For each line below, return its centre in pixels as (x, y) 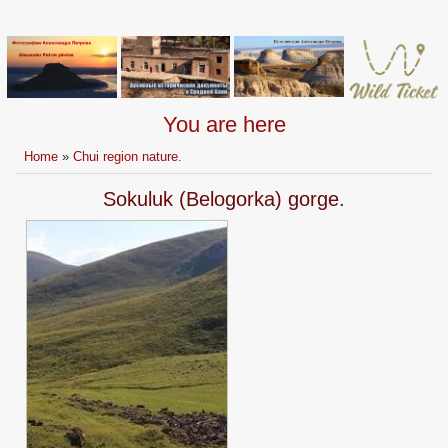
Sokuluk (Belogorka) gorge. (224, 199)
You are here (224, 125)
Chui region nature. (128, 157)
